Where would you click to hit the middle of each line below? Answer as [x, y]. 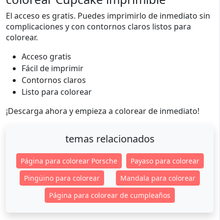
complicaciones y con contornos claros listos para [98, 27]
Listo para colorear [57, 92]
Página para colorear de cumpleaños [110, 195]
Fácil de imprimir [53, 68]
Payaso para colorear [165, 161]
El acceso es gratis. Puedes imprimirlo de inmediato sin [108, 16]
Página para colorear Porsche [69, 161]
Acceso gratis [46, 56]
